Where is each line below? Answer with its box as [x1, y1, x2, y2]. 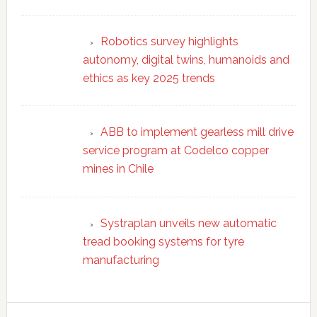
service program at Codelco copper [82, 144, 269, 158]
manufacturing [82, 253, 159, 267]
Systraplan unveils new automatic [100, 217, 277, 231]
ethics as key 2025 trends [82, 71, 215, 85]
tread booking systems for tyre [82, 235, 244, 249]
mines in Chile [82, 162, 154, 176]
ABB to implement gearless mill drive [100, 125, 294, 139]
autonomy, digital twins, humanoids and [82, 52, 289, 67]
